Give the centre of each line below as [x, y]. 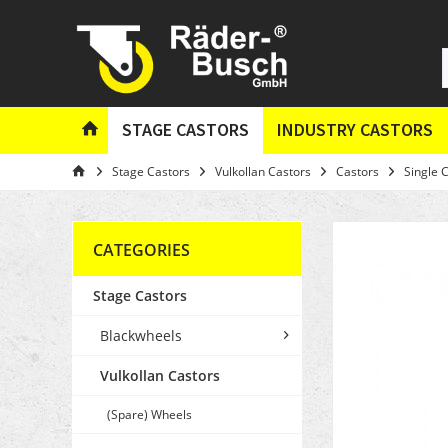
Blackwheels [141, 335]
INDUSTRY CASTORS [355, 129]
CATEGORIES [141, 249]
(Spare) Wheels [149, 414]
